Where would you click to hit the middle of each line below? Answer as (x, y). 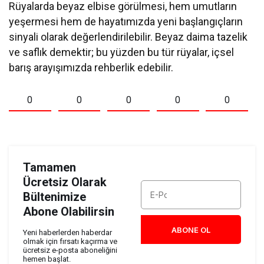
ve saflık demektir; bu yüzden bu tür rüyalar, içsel (122, 52)
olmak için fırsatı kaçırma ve (70, 242)
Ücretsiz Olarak (65, 182)
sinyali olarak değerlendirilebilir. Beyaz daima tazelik (128, 37)
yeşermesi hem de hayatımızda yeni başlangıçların (126, 22)
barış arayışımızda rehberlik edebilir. (91, 68)
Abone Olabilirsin (69, 212)
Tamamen (49, 168)
